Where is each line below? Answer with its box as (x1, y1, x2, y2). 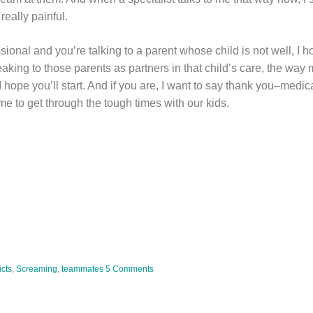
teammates (61, 264, 103, 274)
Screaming (16, 264, 57, 274)
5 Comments (105, 264, 154, 274)
